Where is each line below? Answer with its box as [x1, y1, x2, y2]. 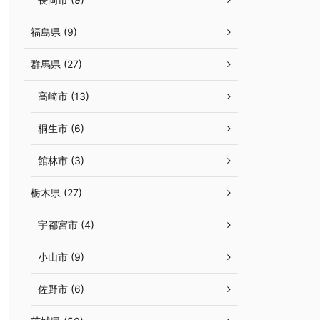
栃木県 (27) [31, 186, 82, 199]
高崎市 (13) [38, 90, 89, 102]
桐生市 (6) [38, 122, 84, 134]
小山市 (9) [38, 251, 84, 263]
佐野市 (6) [38, 283, 84, 295]
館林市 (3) [38, 154, 84, 166]
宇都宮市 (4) [38, 219, 94, 231]
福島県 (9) [31, 26, 77, 38]
